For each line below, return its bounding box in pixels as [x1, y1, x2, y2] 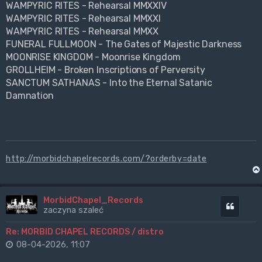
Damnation [6, 90, 54, 102]
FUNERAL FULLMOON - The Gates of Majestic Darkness [6, 39, 242, 50]
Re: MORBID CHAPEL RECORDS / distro [6, 226, 164, 237]
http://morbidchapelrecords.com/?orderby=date [6, 153, 207, 164]
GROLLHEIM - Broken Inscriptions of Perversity [6, 64, 205, 76]
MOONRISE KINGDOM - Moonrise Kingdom [6, 51, 181, 63]
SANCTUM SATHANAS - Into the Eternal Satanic [6, 77, 213, 89]
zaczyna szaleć [43, 205, 104, 216]
